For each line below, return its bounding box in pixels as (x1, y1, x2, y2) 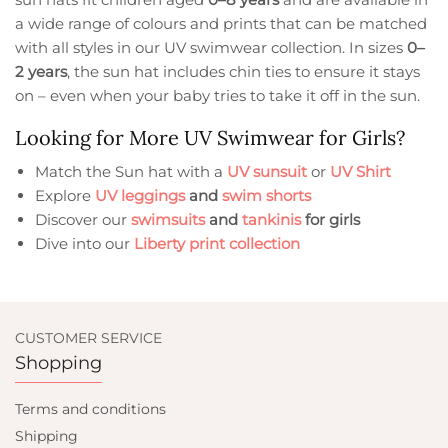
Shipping (15, 427, 78, 446)
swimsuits (131, 210, 205, 230)
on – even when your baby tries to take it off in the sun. (15, 86, 421, 106)
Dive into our (35, 234, 134, 254)
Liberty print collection (134, 234, 300, 254)
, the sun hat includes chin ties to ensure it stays (67, 62, 421, 82)
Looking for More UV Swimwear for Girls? (15, 125, 405, 151)
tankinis (242, 210, 301, 230)
